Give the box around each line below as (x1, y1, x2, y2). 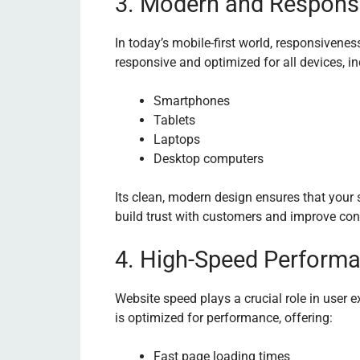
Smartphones (153, 92, 230, 108)
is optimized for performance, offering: (115, 309, 333, 325)
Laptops (153, 131, 200, 147)
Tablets (153, 112, 195, 128)
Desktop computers (153, 150, 264, 166)
